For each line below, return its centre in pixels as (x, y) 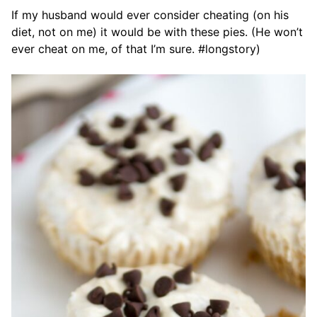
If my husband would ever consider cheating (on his (150, 15)
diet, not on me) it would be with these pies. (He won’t (157, 32)
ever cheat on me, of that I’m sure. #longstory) (136, 49)
